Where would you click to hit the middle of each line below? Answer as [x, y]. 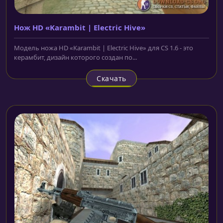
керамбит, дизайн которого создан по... [75, 57]
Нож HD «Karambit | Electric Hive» [80, 27]
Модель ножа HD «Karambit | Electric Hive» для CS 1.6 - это [104, 48]
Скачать [111, 78]
